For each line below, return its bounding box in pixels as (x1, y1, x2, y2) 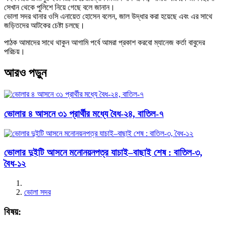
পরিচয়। (4, 47, 25, 56)
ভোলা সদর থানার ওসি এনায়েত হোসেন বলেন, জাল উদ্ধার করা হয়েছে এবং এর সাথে (4, 12, 212, 21)
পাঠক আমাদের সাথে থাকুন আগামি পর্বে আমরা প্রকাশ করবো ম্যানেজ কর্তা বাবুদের (4, 38, 205, 47)
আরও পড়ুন (4, 66, 53, 80)
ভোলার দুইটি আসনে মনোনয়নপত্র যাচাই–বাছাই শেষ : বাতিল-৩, (4, 147, 202, 158)
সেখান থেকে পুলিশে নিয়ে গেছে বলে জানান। (4, 3, 115, 12)
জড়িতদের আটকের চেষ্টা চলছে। (4, 21, 85, 30)
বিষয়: (4, 206, 21, 217)
